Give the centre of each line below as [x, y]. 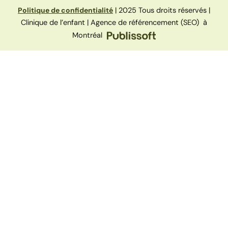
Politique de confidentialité [65, 10]
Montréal [88, 35]
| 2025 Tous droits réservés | [162, 10]
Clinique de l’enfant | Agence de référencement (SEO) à [114, 22]
